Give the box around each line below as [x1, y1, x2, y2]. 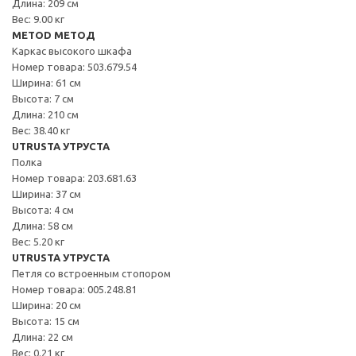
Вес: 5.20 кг [12, 235, 64, 247]
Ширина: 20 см [12, 299, 81, 311]
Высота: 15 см [12, 315, 79, 327]
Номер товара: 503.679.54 [12, 60, 137, 72]
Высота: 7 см [12, 92, 74, 104]
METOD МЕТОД [12, 29, 95, 41]
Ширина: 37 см [12, 188, 81, 199]
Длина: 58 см [12, 219, 73, 231]
